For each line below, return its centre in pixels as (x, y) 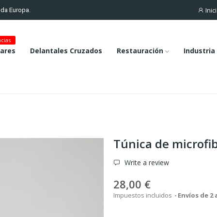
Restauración (140, 51)
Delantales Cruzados (66, 51)
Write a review (146, 163)
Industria (199, 51)
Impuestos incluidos (143, 195)
